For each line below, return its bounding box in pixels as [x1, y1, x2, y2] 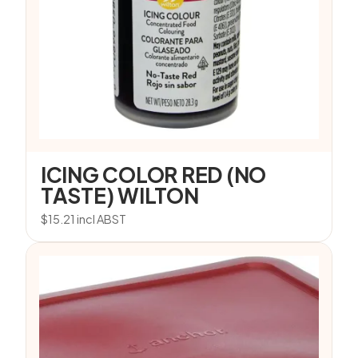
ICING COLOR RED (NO [41, 161, 267, 189]
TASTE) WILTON [41, 182, 199, 209]
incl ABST [77, 212, 126, 227]
